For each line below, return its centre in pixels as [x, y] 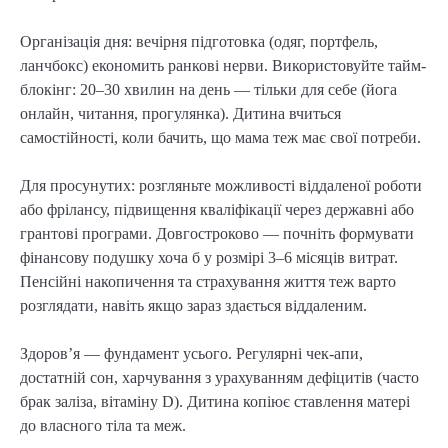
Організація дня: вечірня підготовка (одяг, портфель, [199, 41]
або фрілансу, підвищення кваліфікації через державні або [217, 209]
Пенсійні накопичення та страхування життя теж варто [208, 281]
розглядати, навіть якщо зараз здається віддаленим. [193, 305]
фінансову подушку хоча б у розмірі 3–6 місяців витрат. [209, 257]
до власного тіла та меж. [103, 425]
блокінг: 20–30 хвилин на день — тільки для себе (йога [208, 89]
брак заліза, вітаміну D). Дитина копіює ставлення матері [215, 401]
